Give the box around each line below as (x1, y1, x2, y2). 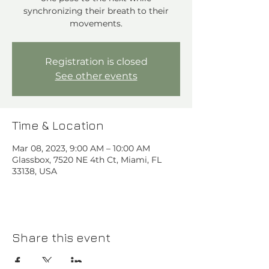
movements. (70, 18, 122, 29)
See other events (55, 70, 138, 82)
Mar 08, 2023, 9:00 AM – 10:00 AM (12, 143, 150, 154)
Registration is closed (44, 56, 148, 67)
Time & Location (12, 118, 104, 132)
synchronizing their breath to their (23, 5, 169, 16)
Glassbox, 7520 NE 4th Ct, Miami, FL (12, 154, 162, 165)
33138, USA (12, 166, 57, 177)
